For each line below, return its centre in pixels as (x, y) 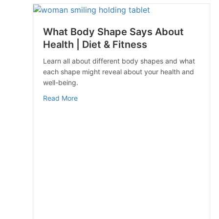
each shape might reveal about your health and (119, 72)
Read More (60, 98)
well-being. (61, 83)
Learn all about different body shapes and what (119, 61)
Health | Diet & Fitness (95, 45)
